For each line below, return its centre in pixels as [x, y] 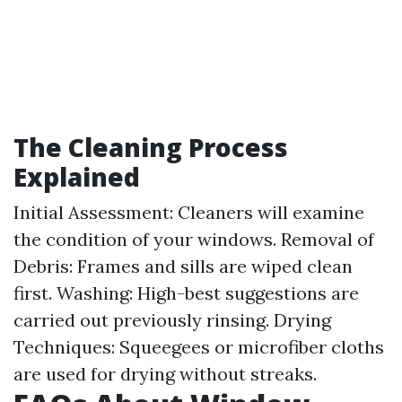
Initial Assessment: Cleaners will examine [189, 212]
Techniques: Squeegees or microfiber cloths [199, 347]
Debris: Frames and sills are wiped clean [183, 266]
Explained [77, 177]
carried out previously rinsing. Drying [172, 320]
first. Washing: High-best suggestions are [186, 293]
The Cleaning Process [151, 147]
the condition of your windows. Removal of [194, 239]
